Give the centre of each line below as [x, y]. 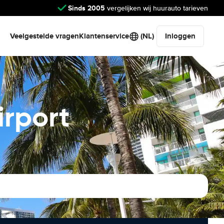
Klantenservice [104, 36]
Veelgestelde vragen [44, 36]
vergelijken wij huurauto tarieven [156, 8]
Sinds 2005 [86, 8]
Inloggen [180, 36]
